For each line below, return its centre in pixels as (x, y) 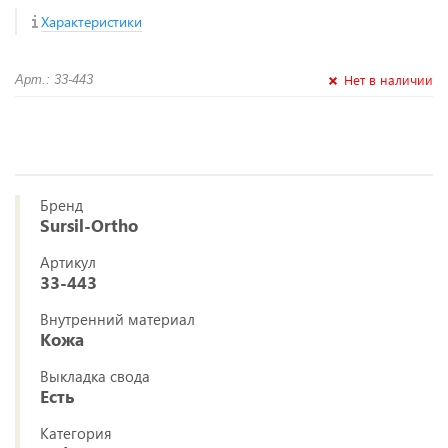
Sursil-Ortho (89, 225)
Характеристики (91, 21)
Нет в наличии (388, 79)
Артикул (68, 262)
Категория (76, 433)
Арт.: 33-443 (54, 79)
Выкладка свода (95, 376)
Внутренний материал (117, 319)
